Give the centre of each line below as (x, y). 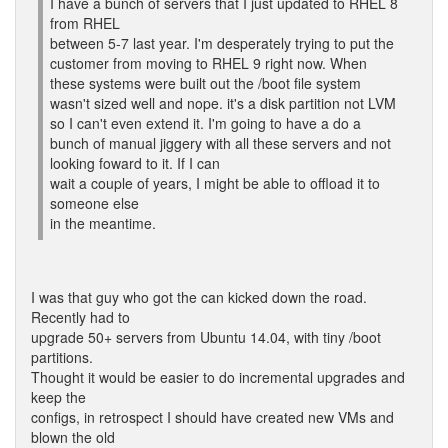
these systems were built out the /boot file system (205, 83)
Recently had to (80, 317)
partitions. (62, 357)
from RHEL (85, 23)
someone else (94, 203)
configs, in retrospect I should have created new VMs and (212, 417)
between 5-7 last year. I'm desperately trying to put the (222, 43)
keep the (58, 397)
